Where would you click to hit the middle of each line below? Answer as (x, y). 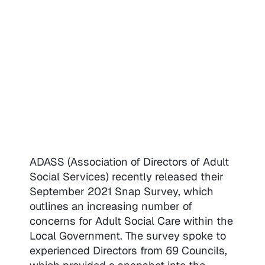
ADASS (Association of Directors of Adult (129, 162)
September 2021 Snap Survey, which (121, 192)
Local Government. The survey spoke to (127, 236)
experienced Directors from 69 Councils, (128, 251)
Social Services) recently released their (126, 177)
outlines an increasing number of (111, 206)
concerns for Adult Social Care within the (131, 221)
